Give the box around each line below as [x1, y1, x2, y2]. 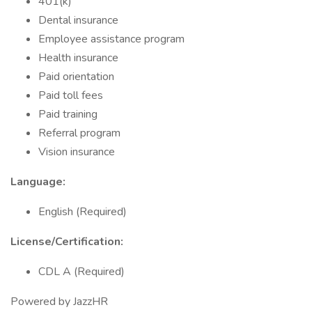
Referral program [38, 125, 120, 141]
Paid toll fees [38, 88, 103, 103]
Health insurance [38, 50, 118, 65]
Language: [10, 174, 65, 189]
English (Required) [38, 204, 127, 219]
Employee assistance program [38, 31, 185, 47]
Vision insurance [38, 144, 115, 159]
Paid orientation [38, 69, 114, 84]
